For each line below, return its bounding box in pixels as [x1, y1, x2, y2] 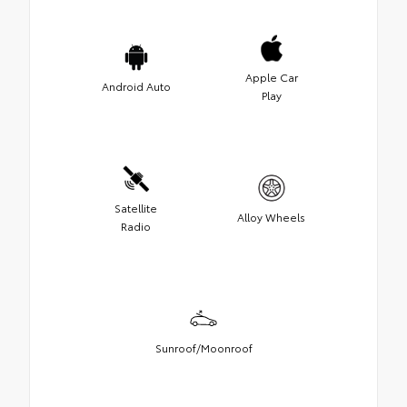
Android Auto [101, 78, 171, 94]
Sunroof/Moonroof [154, 340, 253, 356]
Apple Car [244, 69, 298, 85]
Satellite [114, 200, 157, 216]
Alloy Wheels [237, 209, 305, 225]
